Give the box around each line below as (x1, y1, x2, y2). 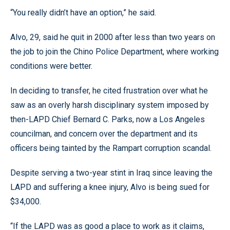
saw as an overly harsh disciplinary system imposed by (10, 100, 209, 110)
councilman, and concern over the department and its (10, 129, 198, 139)
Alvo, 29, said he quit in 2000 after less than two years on (10, 32, 215, 42)
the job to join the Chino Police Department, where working (10, 47, 219, 56)
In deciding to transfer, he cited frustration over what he (10, 86, 208, 95)
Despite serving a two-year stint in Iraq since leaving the (10, 168, 213, 178)
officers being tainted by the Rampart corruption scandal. (10, 143, 212, 153)
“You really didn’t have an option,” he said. (10, 8, 156, 17)
